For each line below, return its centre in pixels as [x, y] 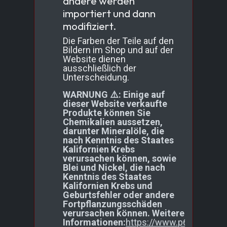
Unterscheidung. [96, 78]
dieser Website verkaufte [115, 104]
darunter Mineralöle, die [114, 131]
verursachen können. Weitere [124, 213]
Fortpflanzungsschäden [113, 204]
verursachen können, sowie [120, 159]
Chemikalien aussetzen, [113, 122]
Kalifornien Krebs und [108, 186]
